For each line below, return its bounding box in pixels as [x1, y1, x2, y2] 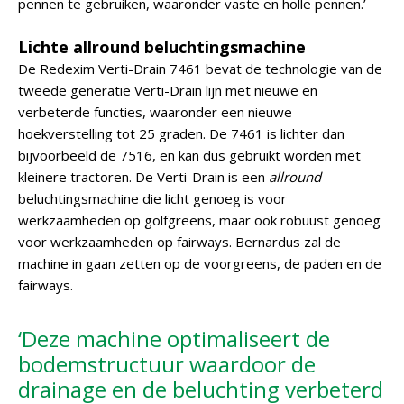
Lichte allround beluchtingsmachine [18, 36, 306, 58]
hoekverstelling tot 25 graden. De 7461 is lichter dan [18, 124, 344, 142]
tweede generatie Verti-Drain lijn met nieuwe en [18, 81, 317, 99]
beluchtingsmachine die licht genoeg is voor [18, 189, 287, 207]
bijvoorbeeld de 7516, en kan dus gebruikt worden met [18, 146, 361, 164]
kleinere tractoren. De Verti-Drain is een [18, 168, 269, 186]
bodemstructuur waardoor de [18, 349, 316, 379]
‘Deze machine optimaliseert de [18, 324, 330, 353]
